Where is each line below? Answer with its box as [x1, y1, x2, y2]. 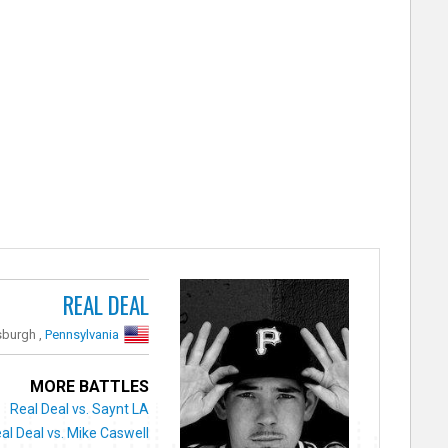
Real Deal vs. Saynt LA [10, 400, 150, 417]
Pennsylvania [45, 326, 120, 342]
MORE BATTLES [30, 376, 150, 396]
